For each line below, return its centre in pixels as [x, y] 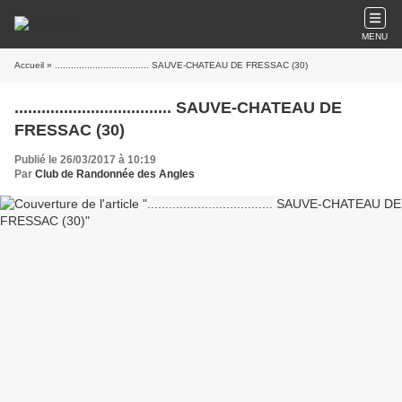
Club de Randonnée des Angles [115, 174]
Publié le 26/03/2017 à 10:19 [85, 160]
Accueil [29, 65]
